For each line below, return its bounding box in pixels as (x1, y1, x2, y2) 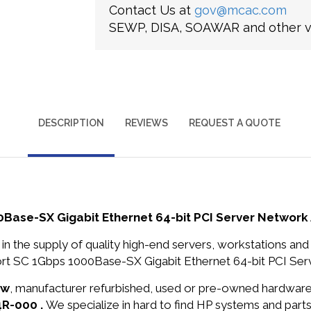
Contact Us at (108, 3, 194, 17)
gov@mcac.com (194, 3, 287, 17)
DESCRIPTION (37, 117, 104, 128)
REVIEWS (124, 117, 168, 128)
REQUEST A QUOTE (188, 117, 280, 128)
